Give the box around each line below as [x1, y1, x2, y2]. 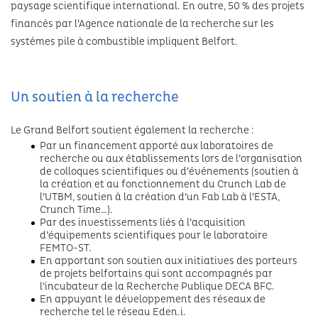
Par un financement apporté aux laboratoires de [40, 139, 273, 153]
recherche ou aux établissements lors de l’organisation [40, 152, 302, 165]
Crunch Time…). [40, 203, 113, 216]
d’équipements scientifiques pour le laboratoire [40, 229, 268, 242]
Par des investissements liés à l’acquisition [40, 216, 246, 229]
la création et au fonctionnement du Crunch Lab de [40, 177, 286, 191]
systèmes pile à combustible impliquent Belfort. [11, 35, 238, 48]
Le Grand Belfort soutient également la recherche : [11, 124, 254, 137]
